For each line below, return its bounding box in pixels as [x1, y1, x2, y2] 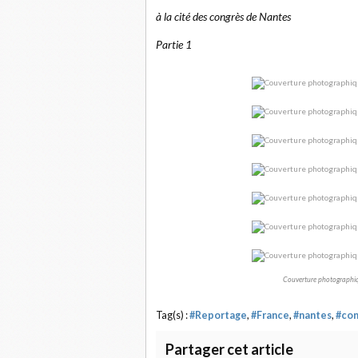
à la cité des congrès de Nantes [156, 9, 291, 23]
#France [251, 308, 289, 321]
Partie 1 [156, 37, 192, 51]
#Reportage [189, 308, 247, 321]
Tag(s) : [156, 308, 189, 321]
